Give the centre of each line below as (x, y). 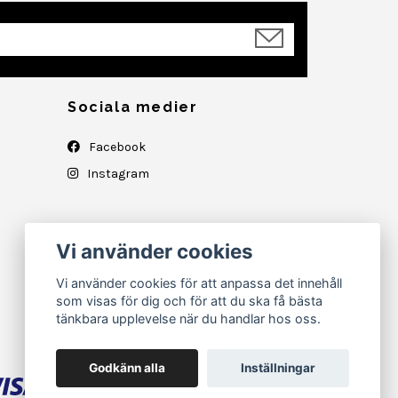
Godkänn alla (127, 368)
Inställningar (278, 368)
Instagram (117, 174)
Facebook (116, 147)
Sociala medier (133, 107)
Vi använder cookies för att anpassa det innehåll (199, 283)
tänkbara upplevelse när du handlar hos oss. (189, 319)
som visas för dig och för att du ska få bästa (190, 301)
